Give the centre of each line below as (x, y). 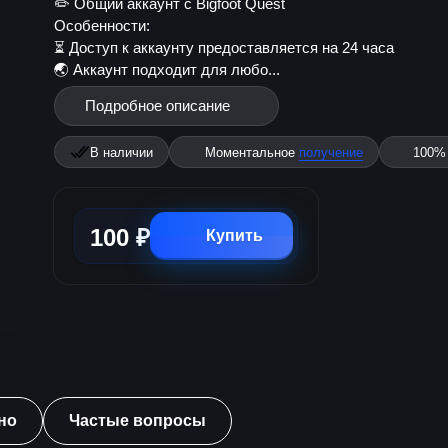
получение (331, 152)
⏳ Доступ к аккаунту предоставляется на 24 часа (224, 47)
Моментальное (252, 152)
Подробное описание (157, 105)
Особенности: (102, 25)
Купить (234, 235)
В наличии (121, 152)
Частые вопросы (137, 420)
